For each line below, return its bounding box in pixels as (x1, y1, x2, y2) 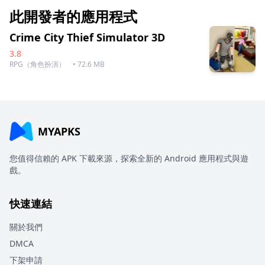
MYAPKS (38, 124, 80, 138)
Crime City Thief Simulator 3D (9, 30, 165, 44)
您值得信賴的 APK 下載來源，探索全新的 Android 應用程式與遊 (9, 152, 248, 164)
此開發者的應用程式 (9, 6, 137, 26)
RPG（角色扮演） (9, 59, 66, 69)
